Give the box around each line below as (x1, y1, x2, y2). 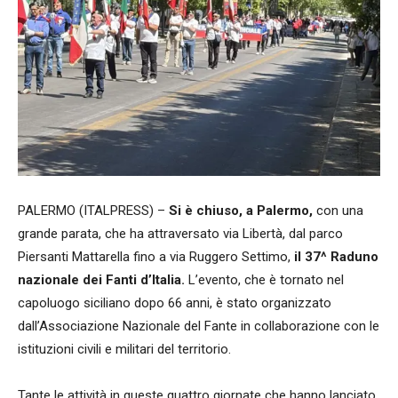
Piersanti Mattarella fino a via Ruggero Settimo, (18, 249, 294, 265)
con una (313, 203, 363, 219)
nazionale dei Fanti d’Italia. (18, 272, 185, 288)
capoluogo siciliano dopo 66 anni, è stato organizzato (18, 295, 331, 311)
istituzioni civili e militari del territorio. (18, 341, 231, 357)
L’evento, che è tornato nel (185, 272, 344, 288)
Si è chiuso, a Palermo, (169, 203, 313, 219)
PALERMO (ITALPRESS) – (18, 203, 169, 219)
